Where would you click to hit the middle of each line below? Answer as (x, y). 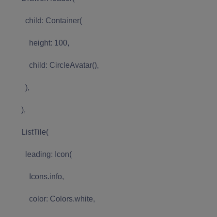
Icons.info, (35, 176)
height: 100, (38, 43)
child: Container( (44, 20)
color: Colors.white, (50, 199)
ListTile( (27, 132)
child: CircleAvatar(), (52, 65)
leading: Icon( (39, 154)
